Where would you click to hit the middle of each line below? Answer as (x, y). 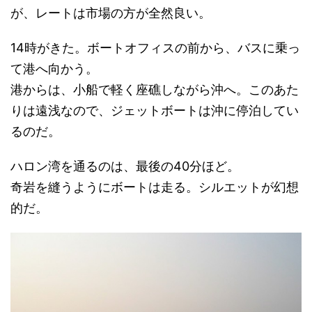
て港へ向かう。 (54, 69)
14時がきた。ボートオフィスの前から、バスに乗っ (155, 48)
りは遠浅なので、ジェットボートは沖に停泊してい (155, 111)
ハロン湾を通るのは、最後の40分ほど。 (125, 166)
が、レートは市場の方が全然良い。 (111, 13)
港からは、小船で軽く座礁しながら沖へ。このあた (155, 90)
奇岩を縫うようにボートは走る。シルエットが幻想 (155, 187)
